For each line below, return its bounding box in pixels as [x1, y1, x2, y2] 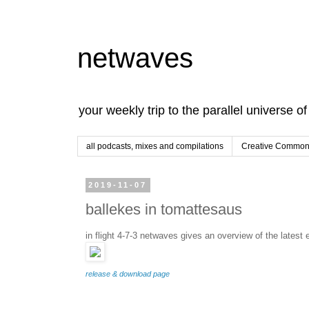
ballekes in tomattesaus [86, 200, 242, 218]
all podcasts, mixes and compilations [86, 141, 223, 152]
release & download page [86, 269, 170, 278]
